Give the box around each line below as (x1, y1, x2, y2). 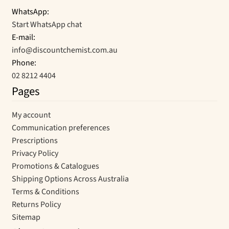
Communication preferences (11, 122, 110, 133)
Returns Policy (11, 198, 61, 210)
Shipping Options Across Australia (11, 173, 129, 185)
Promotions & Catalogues (11, 160, 99, 172)
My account (11, 109, 51, 121)
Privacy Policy (11, 147, 58, 159)
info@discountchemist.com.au (11, 44, 118, 56)
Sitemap (11, 211, 40, 223)
